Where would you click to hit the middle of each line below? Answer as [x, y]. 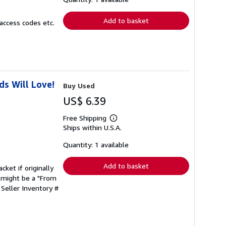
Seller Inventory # [30, 188]
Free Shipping [85, 118]
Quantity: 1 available [96, 145]
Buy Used [79, 86]
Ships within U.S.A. [92, 127]
